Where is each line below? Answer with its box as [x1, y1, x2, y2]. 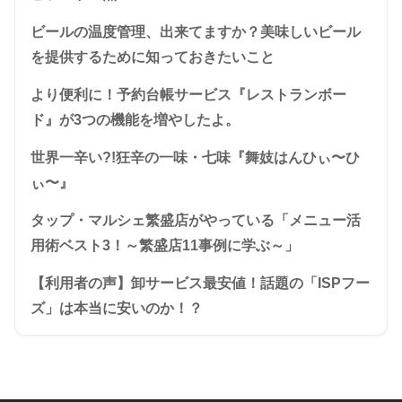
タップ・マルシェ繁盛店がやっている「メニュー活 [31, 212, 361, 228]
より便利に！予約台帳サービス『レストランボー [31, 86, 346, 102]
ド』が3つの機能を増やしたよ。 [31, 111, 240, 127]
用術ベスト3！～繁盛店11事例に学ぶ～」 [31, 237, 299, 253]
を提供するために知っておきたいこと [31, 48, 275, 65]
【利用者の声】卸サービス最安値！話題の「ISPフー [31, 275, 370, 291]
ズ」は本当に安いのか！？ [31, 300, 203, 316]
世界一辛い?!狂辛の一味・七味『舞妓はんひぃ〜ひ [31, 149, 360, 165]
